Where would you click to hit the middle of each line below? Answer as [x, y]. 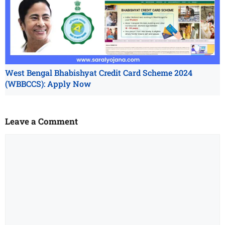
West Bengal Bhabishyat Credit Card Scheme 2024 [99, 72]
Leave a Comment [41, 121]
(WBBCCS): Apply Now [48, 83]
